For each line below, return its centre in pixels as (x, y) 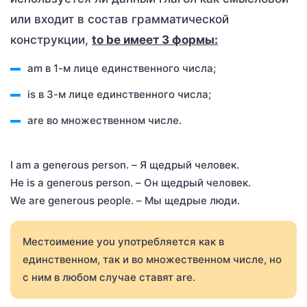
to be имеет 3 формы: (155, 39)
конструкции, (51, 39)
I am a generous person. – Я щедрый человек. (125, 164)
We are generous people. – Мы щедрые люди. (125, 200)
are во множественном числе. (105, 120)
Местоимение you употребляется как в (123, 241)
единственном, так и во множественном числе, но (152, 259)
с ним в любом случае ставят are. (109, 277)
